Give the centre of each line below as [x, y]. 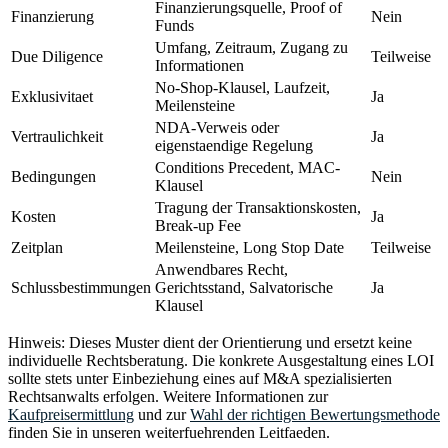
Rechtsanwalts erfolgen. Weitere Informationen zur [168, 397]
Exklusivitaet [52, 97]
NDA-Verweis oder [217, 128]
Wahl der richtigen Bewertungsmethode [315, 415]
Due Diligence [57, 57]
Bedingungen [53, 177]
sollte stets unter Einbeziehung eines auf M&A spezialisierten [200, 379]
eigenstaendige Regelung [234, 146]
